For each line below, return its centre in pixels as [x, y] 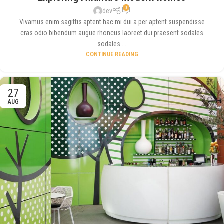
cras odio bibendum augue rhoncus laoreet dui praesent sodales [112, 33]
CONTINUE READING [112, 54]
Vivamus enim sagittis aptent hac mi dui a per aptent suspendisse [112, 22]
